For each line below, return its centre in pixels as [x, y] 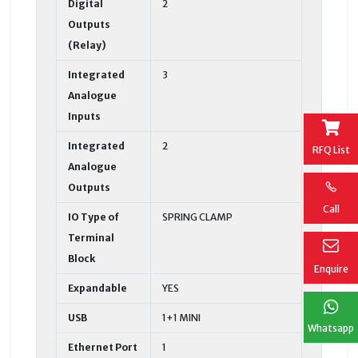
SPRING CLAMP [197, 217]
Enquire [331, 268]
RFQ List [331, 149]
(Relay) [87, 45]
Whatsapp [331, 328]
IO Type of [93, 217]
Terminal [91, 237]
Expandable [97, 288]
